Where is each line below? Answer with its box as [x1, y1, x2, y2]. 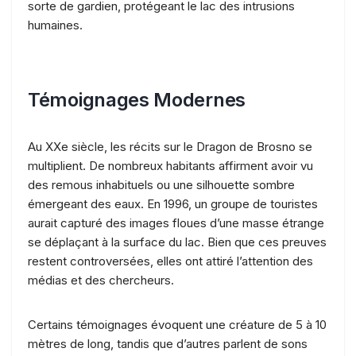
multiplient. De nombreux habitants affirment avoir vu [28, 157, 313, 173]
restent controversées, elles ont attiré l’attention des [28, 253, 313, 269]
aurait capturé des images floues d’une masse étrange [28, 215, 324, 230]
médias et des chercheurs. [28, 272, 174, 288]
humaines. [28, 17, 83, 33]
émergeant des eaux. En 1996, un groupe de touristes [28, 195, 318, 211]
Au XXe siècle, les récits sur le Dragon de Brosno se [28, 138, 312, 154]
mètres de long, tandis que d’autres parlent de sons [28, 335, 308, 351]
